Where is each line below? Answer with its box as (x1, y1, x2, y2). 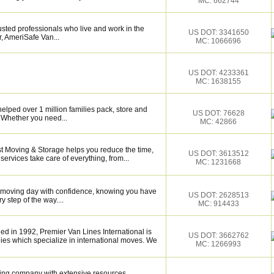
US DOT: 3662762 (188, 231, 249, 240)
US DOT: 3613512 (188, 149, 249, 158)
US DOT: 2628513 (188, 191, 249, 199)
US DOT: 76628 (192, 109, 245, 117)
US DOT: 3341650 (188, 28, 249, 37)
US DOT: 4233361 (188, 68, 249, 77)
